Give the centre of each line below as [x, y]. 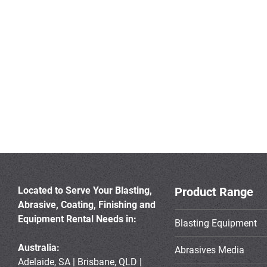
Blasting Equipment [215, 223]
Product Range [214, 192]
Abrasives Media [209, 249]
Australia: [39, 248]
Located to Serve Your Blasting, [85, 190]
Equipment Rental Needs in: [77, 219]
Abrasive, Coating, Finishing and [87, 205]
